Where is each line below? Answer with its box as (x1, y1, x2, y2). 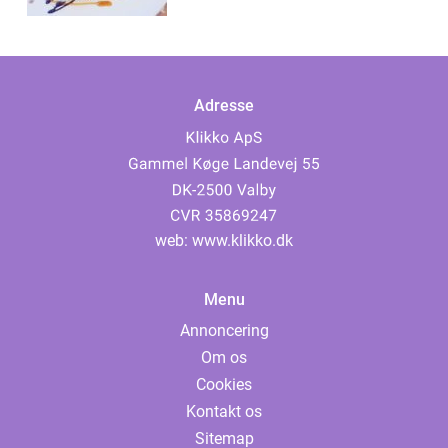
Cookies (196, 375, 252, 395)
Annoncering (179, 321, 269, 341)
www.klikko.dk (192, 231, 293, 251)
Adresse (194, 96, 254, 116)
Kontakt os (186, 402, 262, 422)
